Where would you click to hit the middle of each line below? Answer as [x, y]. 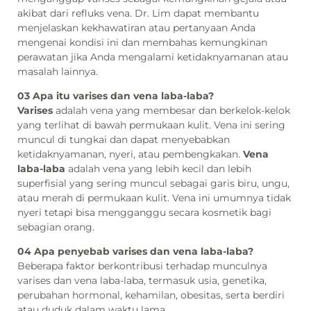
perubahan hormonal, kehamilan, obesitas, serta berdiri [151, 295]
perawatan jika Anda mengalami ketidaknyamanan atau [153, 57]
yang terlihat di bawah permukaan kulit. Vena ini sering [151, 125]
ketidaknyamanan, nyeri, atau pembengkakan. [130, 154]
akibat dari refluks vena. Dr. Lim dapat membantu [138, 13]
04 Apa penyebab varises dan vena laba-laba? [135, 252]
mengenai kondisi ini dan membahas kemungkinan [142, 42]
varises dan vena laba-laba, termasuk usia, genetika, [142, 281]
